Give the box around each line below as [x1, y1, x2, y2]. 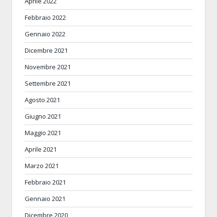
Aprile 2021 [25, 144, 57, 154]
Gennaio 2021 [25, 194, 65, 203]
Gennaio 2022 [25, 29, 65, 38]
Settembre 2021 [25, 78, 71, 88]
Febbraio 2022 [25, 13, 66, 22]
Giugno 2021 [25, 111, 61, 121]
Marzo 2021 [25, 161, 59, 170]
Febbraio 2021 [25, 177, 66, 186]
